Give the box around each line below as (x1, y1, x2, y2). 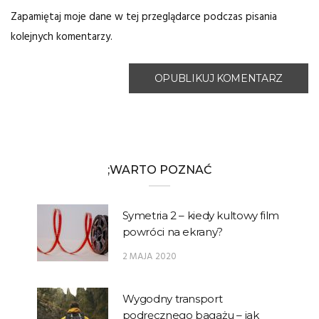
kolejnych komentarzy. (11, 28, 113, 46)
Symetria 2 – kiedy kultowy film (122, 208, 279, 222)
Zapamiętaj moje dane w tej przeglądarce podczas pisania (11, 8, 277, 26)
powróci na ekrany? (122, 224, 223, 239)
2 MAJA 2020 (122, 249, 177, 264)
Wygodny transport (122, 291, 223, 305)
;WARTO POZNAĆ (108, 162, 211, 177)
